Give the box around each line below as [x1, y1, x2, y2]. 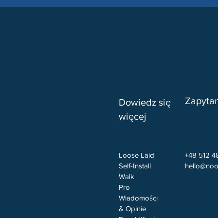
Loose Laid [119, 151, 154, 159]
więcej [119, 111, 146, 122]
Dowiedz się [119, 97, 171, 108]
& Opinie [119, 204, 146, 213]
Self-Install [119, 162, 151, 170]
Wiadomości [119, 194, 158, 202]
